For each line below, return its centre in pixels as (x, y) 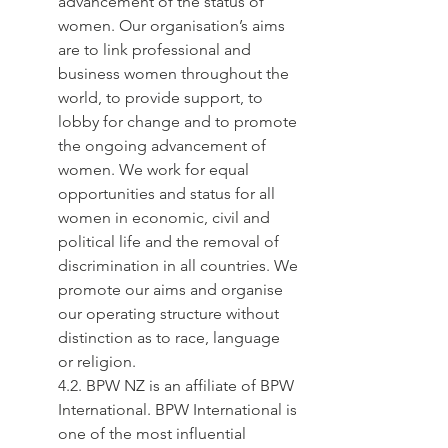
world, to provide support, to (162, 97)
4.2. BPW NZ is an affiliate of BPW (178, 385)
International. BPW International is (179, 409)
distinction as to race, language (171, 337)
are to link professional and (156, 49)
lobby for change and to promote (179, 121)
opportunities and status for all (168, 193)
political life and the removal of (170, 241)
